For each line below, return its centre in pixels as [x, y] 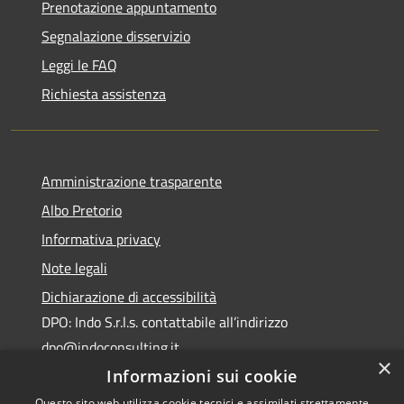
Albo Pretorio [82, 210]
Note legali [74, 267]
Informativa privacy [101, 239]
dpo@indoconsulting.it [110, 347]
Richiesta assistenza [104, 93]
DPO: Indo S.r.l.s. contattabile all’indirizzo [165, 321]
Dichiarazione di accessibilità [129, 296]
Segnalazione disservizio [116, 36]
